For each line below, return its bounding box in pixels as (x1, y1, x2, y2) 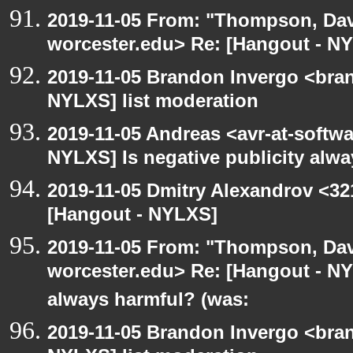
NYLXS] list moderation (47, 90, 258, 117)
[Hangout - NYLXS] (47, 203, 217, 231)
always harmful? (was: (47, 288, 249, 316)
